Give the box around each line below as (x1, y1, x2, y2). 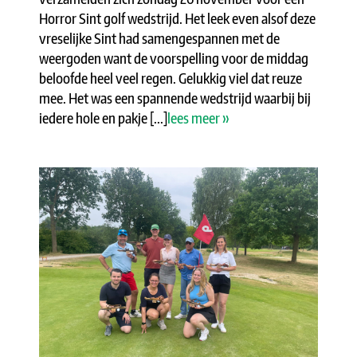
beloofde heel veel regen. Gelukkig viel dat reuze (39, 68, 302, 87)
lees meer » (167, 108, 229, 127)
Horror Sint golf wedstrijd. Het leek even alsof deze (39, 8, 316, 27)
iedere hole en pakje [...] (39, 108, 167, 127)
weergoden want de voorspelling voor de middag (39, 48, 308, 67)
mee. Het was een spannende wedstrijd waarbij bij (39, 88, 311, 107)
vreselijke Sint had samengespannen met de (39, 28, 280, 47)
